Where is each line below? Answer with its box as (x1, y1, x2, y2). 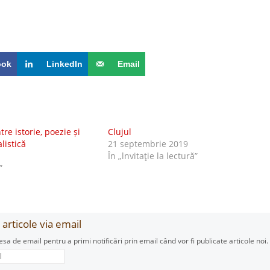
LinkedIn (46, 59, 83, 69)
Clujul (107, 126, 131, 137)
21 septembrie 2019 (107, 138, 188, 149)
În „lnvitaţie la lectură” (107, 150, 198, 162)
